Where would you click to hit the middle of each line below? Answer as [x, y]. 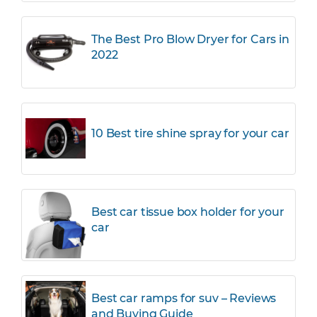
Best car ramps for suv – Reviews [184, 298]
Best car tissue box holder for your [188, 212]
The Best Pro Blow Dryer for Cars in [190, 39]
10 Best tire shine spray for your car [190, 133]
